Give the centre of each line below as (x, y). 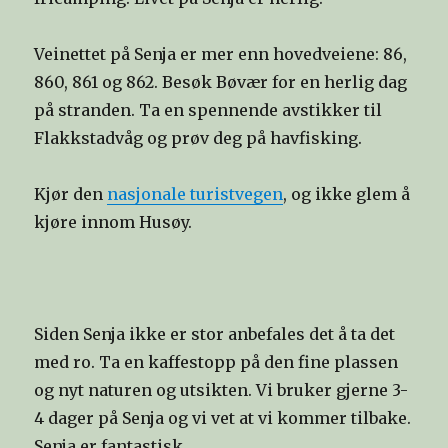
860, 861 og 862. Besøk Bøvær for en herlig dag (221, 82)
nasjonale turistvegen (195, 194)
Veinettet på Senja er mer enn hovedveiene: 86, (221, 54)
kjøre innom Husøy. (113, 222)
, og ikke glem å (347, 194)
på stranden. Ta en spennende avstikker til (208, 110)
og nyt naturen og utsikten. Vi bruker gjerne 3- (221, 390)
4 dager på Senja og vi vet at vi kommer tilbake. (223, 418)
